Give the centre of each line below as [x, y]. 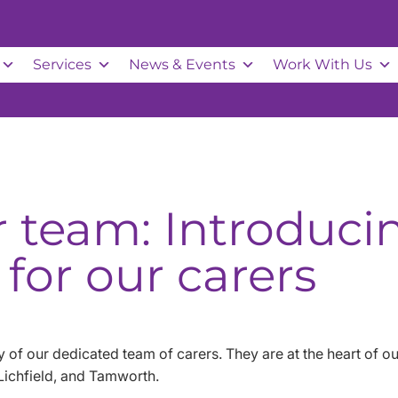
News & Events [182, 65]
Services [62, 65]
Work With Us [322, 65]
